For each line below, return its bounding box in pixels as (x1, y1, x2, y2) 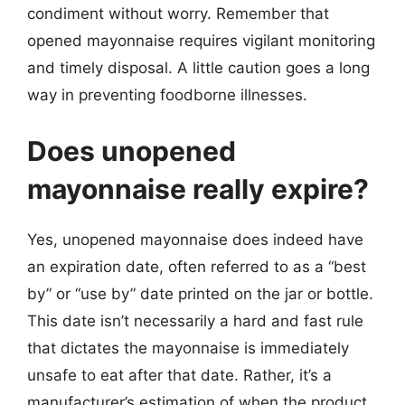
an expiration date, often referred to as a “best (27, 257, 366, 276)
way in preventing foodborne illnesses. (27, 86, 307, 104)
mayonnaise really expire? (27, 172, 369, 205)
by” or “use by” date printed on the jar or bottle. (27, 284, 373, 303)
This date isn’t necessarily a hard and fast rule (27, 311, 363, 330)
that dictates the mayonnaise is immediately (27, 338, 349, 357)
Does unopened (27, 134, 236, 167)
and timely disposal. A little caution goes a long (27, 59, 370, 77)
